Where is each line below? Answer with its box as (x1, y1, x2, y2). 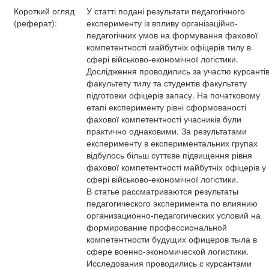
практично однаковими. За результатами (86, 125, 247, 137)
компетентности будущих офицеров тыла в (86, 233, 257, 245)
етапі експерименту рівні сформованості (86, 101, 246, 113)
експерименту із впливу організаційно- (86, 17, 238, 29)
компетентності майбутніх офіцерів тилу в (86, 41, 251, 53)
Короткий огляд (14, 5, 74, 17)
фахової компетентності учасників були (86, 113, 241, 125)
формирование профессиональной (86, 221, 227, 233)
